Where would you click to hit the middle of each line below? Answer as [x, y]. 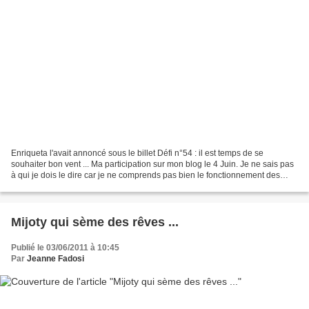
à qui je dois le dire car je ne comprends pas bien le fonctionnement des [146, 176]
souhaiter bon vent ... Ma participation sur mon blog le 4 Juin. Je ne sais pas [152, 165]
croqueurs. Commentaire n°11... [70, 187]
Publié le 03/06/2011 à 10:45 [65, 248]
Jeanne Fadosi [56, 259]
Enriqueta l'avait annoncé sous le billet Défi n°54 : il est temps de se [137, 153]
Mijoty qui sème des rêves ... [95, 222]
